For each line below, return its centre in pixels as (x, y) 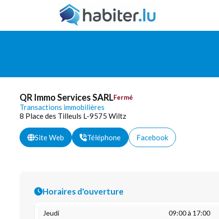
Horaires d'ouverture (83, 191)
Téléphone (104, 137)
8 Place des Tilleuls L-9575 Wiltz (73, 116)
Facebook (152, 137)
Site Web (49, 137)
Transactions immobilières (62, 107)
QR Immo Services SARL (66, 97)
